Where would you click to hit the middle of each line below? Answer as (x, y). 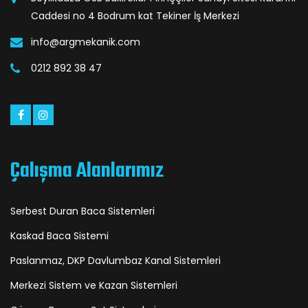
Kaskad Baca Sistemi (59, 236)
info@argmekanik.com (86, 42)
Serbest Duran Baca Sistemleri (82, 211)
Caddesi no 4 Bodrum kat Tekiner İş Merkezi (135, 16)
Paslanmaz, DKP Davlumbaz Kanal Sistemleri (115, 261)
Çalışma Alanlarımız (87, 171)
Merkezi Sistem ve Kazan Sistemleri (94, 285)
